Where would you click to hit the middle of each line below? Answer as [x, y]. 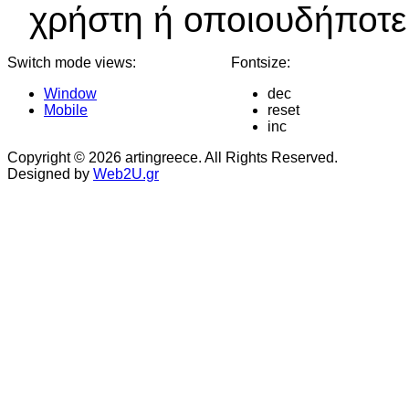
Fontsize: [261, 62]
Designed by [50, 173]
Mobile [66, 110]
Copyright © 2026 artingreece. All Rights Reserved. [173, 157]
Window [70, 93]
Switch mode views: [72, 62]
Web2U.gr [126, 173]
